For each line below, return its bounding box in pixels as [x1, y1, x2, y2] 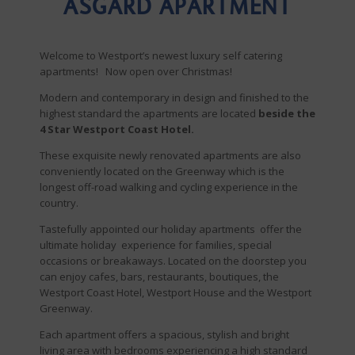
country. [40, 196, 78, 210]
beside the [256, 106, 315, 120]
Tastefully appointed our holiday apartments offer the [40, 222, 302, 236]
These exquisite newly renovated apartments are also [40, 148, 301, 162]
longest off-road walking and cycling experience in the [40, 180, 298, 194]
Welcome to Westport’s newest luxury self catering [40, 48, 282, 63]
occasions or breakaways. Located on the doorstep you [40, 254, 307, 268]
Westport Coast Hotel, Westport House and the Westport [40, 285, 311, 300]
